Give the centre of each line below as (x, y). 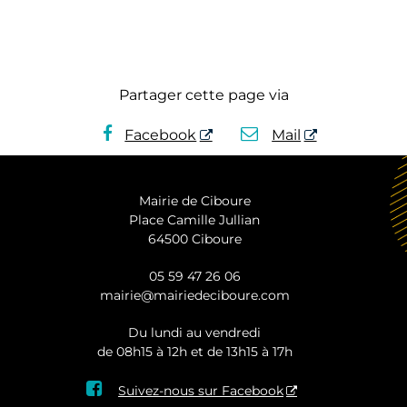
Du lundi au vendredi (194, 332)
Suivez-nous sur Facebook (201, 390)
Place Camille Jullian (194, 219)
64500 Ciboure (194, 238)
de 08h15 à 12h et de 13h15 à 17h (194, 351)
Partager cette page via (203, 94)
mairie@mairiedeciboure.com (194, 295)
